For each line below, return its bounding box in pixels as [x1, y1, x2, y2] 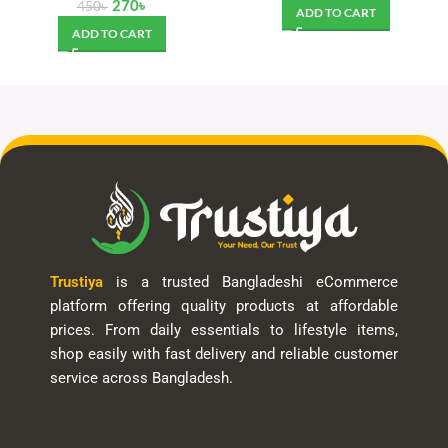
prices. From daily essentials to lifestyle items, [50, 321, 398, 340]
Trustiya [50, 273, 103, 292]
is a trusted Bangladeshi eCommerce [103, 273, 398, 292]
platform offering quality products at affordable [50, 297, 398, 316]
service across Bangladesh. [50, 369, 233, 388]
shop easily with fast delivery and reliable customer [50, 345, 398, 364]
